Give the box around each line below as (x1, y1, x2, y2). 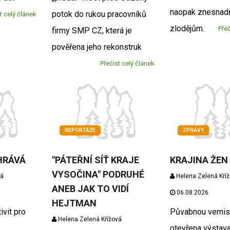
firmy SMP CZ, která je (51, 25, 132, 35)
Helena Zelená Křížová (56, 215, 122, 223)
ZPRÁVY (183, 127, 204, 133)
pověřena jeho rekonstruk (51, 42, 142, 52)
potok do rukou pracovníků (51, 9, 146, 19)
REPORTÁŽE (64, 127, 95, 133)
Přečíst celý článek (100, 59, 155, 67)
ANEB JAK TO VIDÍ (51, 183, 129, 194)
